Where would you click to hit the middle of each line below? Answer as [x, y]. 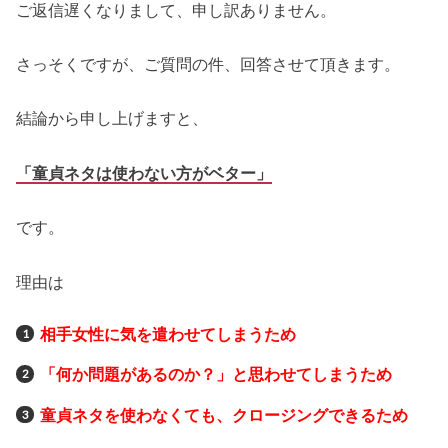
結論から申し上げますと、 [112, 118]
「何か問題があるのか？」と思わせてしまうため [215, 374]
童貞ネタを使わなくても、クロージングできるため [223, 414]
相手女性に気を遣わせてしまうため [167, 333]
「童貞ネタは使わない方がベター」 [144, 172]
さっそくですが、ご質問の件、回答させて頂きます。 [208, 64]
